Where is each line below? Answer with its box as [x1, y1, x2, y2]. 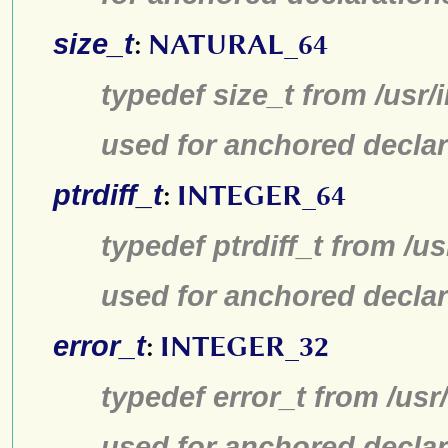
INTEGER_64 [177, 179, 346, 212]
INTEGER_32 [160, 330, 329, 363]
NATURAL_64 [148, 28, 328, 61]
